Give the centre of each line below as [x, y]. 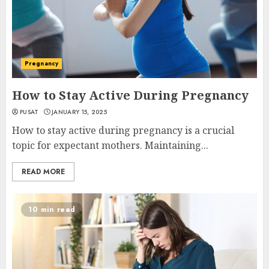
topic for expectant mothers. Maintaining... [110, 145]
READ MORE [43, 172]
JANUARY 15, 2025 [79, 112]
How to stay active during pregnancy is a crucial [123, 130]
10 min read [52, 210]
